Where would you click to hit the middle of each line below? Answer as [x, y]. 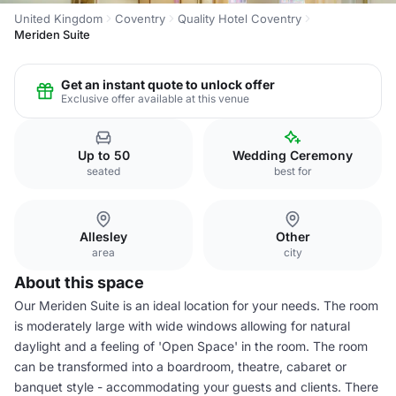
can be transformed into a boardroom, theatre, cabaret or [180, 366]
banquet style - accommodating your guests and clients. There [196, 387]
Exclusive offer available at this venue [155, 98]
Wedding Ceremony [293, 155]
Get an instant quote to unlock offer [168, 84]
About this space [79, 282]
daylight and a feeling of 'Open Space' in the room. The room [191, 346]
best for [293, 171]
